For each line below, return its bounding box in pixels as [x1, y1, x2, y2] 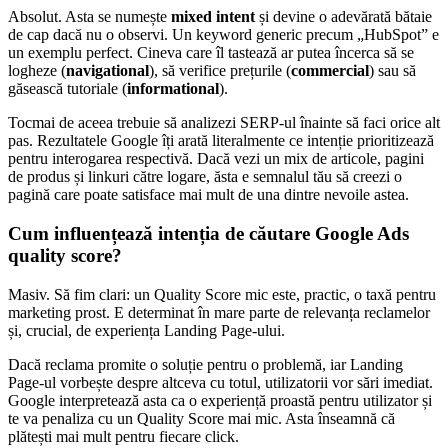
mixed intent [171, 8, 255, 26]
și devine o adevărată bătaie [255, 8, 432, 26]
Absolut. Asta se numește [8, 8, 171, 26]
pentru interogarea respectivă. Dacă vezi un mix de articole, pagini [8, 150, 424, 168]
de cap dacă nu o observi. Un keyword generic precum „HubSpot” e [8, 26, 439, 44]
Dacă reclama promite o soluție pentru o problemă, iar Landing [8, 355, 403, 373]
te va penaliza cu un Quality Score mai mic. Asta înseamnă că [8, 409, 395, 427]
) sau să [369, 62, 416, 80]
